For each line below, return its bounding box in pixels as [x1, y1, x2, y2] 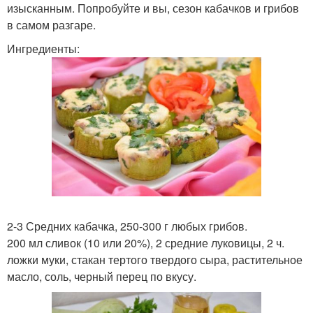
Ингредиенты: [7, 41, 80, 57]
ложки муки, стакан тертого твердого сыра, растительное [7, 252, 303, 268]
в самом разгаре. [7, 17, 96, 33]
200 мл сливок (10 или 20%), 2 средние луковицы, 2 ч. [7, 235, 284, 252]
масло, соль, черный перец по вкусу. [7, 268, 196, 285]
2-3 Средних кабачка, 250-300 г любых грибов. [7, 218, 247, 235]
